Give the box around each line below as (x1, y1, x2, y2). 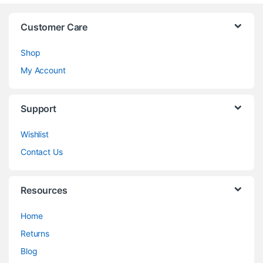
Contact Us (21, 146, 63, 157)
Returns (21, 228, 50, 238)
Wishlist (21, 129, 49, 139)
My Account (21, 65, 66, 75)
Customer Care (21, 21, 88, 33)
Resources (21, 184, 68, 196)
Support (21, 102, 57, 114)
